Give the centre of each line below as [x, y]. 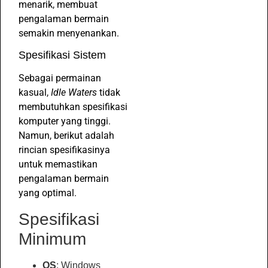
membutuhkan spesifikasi [73, 107]
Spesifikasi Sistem [62, 55]
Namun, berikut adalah [66, 136]
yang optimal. [48, 193]
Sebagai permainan [60, 78]
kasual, [35, 93]
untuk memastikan [58, 165]
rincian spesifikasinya [64, 150]
